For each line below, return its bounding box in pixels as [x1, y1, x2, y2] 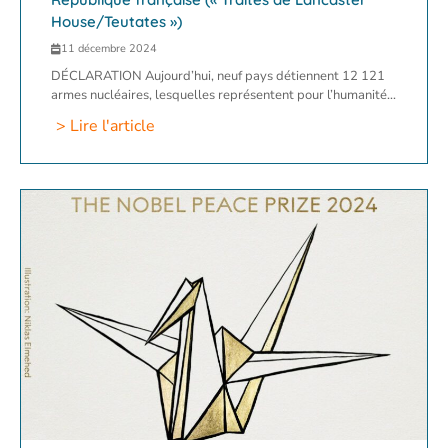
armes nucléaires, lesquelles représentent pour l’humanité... [51, 86, 396, 105]
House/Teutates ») [51, 12, 182, 32]
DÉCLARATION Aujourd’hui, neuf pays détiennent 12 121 [51, 67, 385, 86]
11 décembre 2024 [61, 41, 157, 57]
